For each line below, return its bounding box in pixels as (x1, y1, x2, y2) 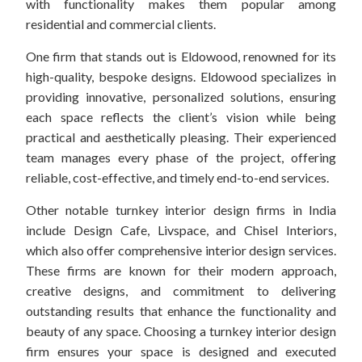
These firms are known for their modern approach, (26, 263, 336, 279)
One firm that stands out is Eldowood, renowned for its (26, 48, 336, 65)
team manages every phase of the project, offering (26, 149, 336, 166)
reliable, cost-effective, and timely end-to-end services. (26, 170, 329, 186)
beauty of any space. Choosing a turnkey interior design (26, 323, 336, 339)
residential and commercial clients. (26, 16, 216, 32)
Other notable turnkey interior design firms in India (26, 202, 336, 218)
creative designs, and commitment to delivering (26, 283, 336, 299)
